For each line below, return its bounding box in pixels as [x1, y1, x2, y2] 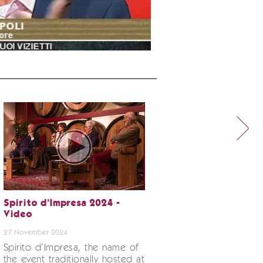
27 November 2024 [3, 229, 68, 237]
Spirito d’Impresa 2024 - [3, 200, 120, 208]
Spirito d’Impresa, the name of [3, 243, 139, 253]
